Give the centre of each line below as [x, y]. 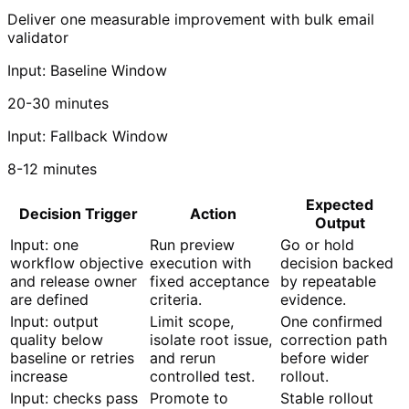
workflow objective [77, 262]
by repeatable [328, 281]
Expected [340, 204]
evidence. [313, 299]
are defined [49, 299]
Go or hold [317, 244]
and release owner [73, 281]
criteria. [176, 299]
